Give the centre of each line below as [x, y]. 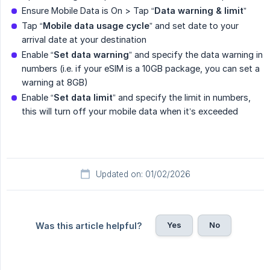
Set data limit [83, 98]
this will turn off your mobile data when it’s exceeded [130, 111]
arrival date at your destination [84, 40]
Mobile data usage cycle [96, 26]
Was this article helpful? [89, 226]
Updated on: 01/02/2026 [143, 174]
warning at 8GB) [55, 83]
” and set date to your [194, 26]
